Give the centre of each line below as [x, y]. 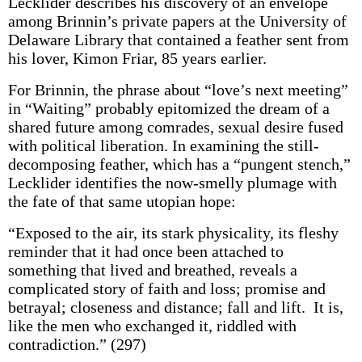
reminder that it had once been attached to [145, 251]
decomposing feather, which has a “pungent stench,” [179, 164]
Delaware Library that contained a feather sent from [178, 40]
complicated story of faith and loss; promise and [166, 288]
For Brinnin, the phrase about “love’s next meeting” [178, 90]
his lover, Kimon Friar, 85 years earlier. [137, 58]
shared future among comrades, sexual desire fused [175, 127]
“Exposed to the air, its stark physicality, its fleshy [173, 233]
